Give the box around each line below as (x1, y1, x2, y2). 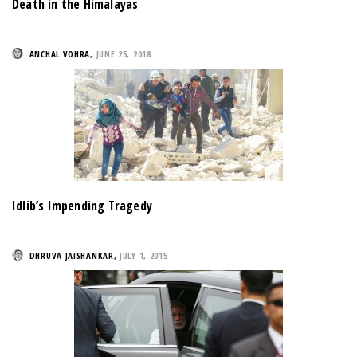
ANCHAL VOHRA (29, 48, 91, 61)
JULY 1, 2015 (120, 249, 168, 262)
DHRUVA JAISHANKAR (29, 249, 114, 262)
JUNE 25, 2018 (96, 48, 151, 61)
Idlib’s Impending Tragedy (12, 197, 152, 215)
